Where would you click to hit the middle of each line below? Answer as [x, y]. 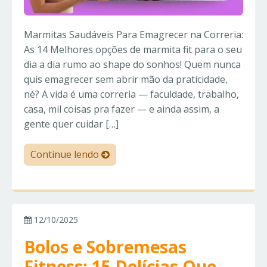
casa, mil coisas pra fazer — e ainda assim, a [122, 109]
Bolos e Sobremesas [105, 247]
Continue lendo [66, 155]
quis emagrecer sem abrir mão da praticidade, [126, 80]
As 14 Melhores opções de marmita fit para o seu [133, 50]
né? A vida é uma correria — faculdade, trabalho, [131, 94]
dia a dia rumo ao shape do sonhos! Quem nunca [132, 65]
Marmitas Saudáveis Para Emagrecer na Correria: [133, 35]
